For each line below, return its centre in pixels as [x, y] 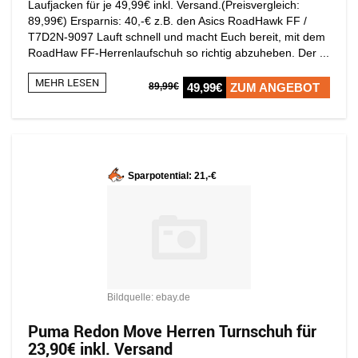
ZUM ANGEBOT [275, 87]
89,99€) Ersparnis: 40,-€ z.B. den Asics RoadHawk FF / [167, 20]
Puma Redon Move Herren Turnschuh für [172, 331]
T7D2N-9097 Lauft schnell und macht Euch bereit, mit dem [177, 36]
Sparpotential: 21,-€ [172, 176]
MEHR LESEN [67, 82]
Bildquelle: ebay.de [149, 297]
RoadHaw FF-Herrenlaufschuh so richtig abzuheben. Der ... [179, 52]
